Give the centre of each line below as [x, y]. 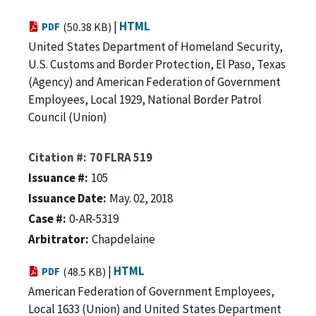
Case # [45, 218]
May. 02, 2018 [141, 198]
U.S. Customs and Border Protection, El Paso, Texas [157, 64]
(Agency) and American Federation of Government [154, 81]
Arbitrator [57, 239]
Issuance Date [66, 198]
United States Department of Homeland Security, [156, 46]
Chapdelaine [123, 239]
